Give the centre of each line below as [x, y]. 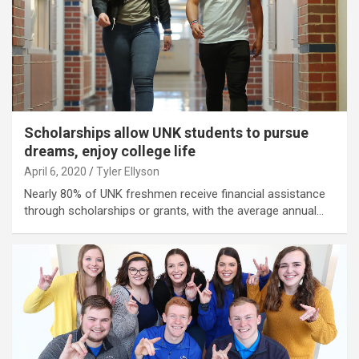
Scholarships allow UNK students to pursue [166, 132]
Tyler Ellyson [128, 171]
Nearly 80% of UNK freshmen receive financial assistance [175, 194]
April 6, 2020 [55, 171]
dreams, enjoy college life [110, 151]
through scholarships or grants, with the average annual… [174, 210]
